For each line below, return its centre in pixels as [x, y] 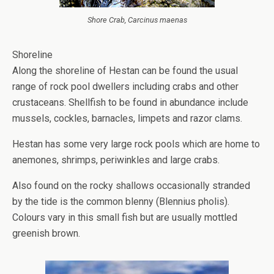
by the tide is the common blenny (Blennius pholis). [121, 202]
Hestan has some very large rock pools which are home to [136, 144]
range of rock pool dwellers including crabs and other [125, 87]
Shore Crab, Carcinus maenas [137, 20]
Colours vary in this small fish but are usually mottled [125, 217]
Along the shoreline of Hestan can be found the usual [125, 71]
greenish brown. [46, 233]
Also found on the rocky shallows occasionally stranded [131, 186]
